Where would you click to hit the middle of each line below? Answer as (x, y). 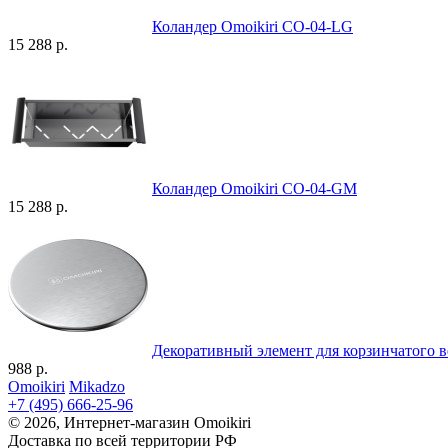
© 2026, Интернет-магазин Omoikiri (129, 422)
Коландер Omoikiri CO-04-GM (254, 188)
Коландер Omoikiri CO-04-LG (252, 26)
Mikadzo (97, 386)
